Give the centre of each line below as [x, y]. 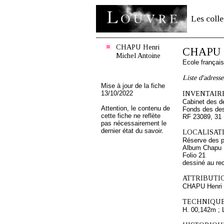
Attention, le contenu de [135, 108]
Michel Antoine [138, 55]
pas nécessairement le [134, 123]
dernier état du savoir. [132, 131]
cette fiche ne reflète [131, 116]
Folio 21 [194, 155]
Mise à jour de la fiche [133, 86]
